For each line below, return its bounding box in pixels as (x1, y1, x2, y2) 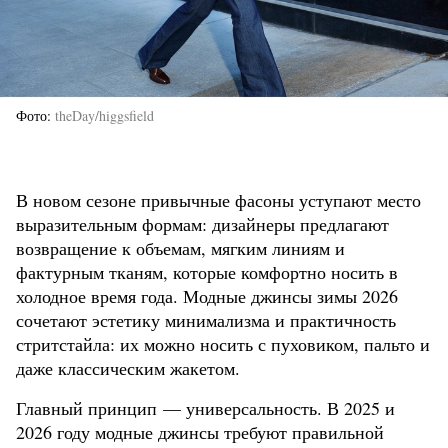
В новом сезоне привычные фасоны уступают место (16, 188, 421, 213)
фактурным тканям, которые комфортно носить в (16, 260, 398, 285)
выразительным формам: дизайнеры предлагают (16, 212, 389, 237)
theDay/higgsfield (55, 106, 154, 126)
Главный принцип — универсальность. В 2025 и (16, 396, 395, 421)
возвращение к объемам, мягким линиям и (16, 236, 345, 261)
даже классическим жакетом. (16, 356, 240, 381)
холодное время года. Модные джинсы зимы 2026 (16, 284, 398, 309)
